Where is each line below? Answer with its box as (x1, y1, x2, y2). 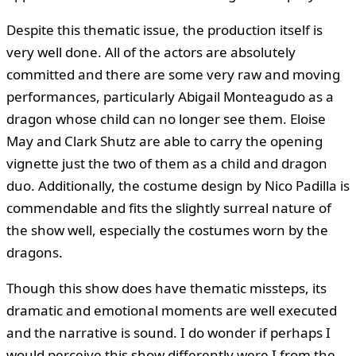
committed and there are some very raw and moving (6, 64, 340, 83)
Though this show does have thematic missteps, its (6, 278, 327, 297)
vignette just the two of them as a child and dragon (6, 153, 327, 172)
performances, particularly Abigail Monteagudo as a (6, 87, 334, 106)
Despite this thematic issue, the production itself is (6, 20, 323, 39)
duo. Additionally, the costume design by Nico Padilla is (6, 176, 350, 195)
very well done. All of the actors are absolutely (6, 42, 296, 61)
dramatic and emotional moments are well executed (6, 300, 337, 319)
